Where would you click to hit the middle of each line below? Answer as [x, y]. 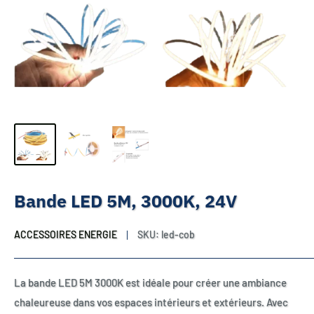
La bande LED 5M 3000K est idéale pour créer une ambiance [150, 282]
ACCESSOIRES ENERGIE [66, 234]
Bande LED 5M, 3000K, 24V [125, 201]
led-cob [178, 234]
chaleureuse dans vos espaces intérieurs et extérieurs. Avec [151, 302]
